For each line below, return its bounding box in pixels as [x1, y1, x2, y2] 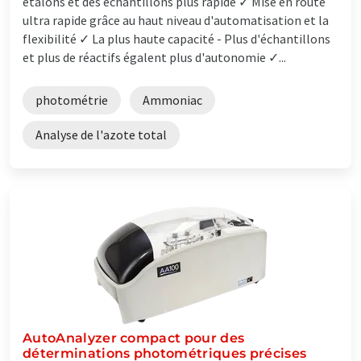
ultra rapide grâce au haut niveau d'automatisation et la [23, 11, 329, 28]
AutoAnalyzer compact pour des [23, 330, 245, 346]
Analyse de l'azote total [35, 126, 167, 143]
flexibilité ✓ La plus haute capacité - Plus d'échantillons [23, 30, 330, 47]
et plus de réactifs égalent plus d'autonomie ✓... [23, 48, 286, 65]
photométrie [35, 91, 108, 108]
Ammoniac [143, 91, 202, 108]
